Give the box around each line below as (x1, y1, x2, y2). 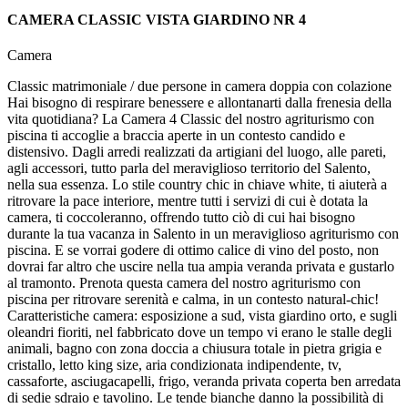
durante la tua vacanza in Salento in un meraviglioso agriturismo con (7, 226, 399, 242)
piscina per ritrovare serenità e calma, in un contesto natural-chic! (7, 291, 379, 308)
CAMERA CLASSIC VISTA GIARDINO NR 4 (7, 11, 306, 27)
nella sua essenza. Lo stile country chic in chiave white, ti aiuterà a (7, 177, 387, 193)
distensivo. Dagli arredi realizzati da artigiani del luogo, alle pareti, (7, 144, 386, 160)
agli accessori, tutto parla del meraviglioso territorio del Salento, (7, 160, 371, 177)
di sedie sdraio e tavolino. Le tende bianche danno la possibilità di (7, 390, 383, 406)
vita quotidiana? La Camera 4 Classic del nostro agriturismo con (7, 111, 374, 127)
